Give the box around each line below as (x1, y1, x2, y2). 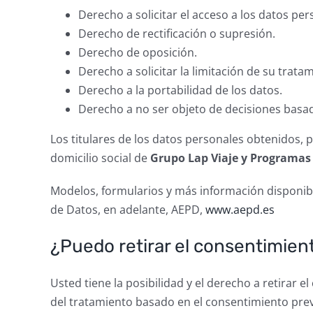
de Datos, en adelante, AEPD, (50, 202, 205, 217)
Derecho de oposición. (78, 45, 197, 60)
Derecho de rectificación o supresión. (78, 26, 275, 41)
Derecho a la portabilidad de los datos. (78, 82, 282, 98)
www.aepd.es (205, 202, 275, 217)
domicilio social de (50, 150, 150, 166)
